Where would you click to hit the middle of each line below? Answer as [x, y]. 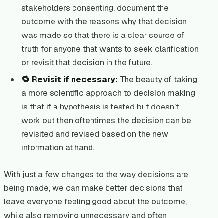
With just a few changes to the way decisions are [96, 174]
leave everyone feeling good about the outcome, [95, 201]
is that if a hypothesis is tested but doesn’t [100, 107]
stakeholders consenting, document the [95, 8]
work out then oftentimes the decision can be [106, 120]
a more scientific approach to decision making [108, 93]
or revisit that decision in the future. [87, 62]
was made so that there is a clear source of [103, 35]
